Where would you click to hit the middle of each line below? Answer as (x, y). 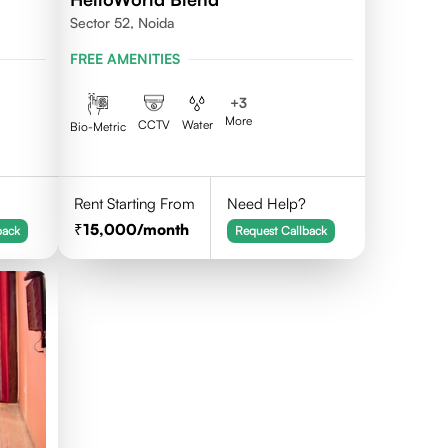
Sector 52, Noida (121, 22)
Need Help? (267, 203)
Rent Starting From (134, 203)
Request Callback (281, 230)
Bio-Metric (97, 126)
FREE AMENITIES (124, 58)
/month (162, 229)
